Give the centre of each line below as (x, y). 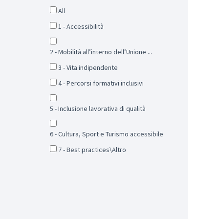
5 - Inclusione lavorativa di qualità (98, 108)
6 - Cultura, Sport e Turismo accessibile (107, 134)
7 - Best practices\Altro (92, 149)
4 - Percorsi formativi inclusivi (101, 83)
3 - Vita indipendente (88, 67)
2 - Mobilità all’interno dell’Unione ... (101, 52)
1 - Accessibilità (81, 26)
